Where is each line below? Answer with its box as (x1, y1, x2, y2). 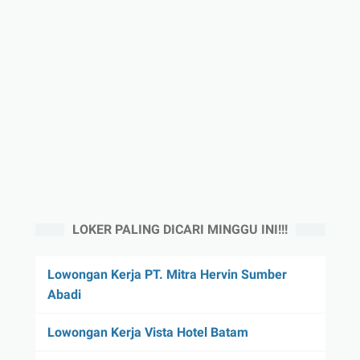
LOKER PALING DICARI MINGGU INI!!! (72, 221, 288, 237)
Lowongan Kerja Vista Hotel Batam (47, 324, 248, 340)
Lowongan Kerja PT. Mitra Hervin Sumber (47, 266, 287, 282)
